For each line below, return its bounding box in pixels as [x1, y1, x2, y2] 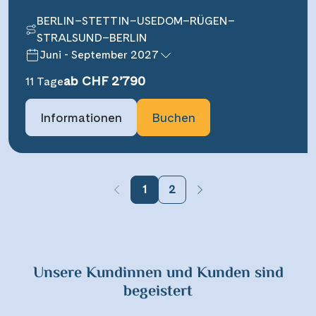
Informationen [40, 109, 122, 125]
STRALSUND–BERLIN [37, 30, 148, 44]
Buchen [152, 109, 195, 125]
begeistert [123, 279, 193, 304]
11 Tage [25, 74, 63, 88]
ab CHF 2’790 [63, 73, 145, 88]
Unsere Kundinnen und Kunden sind [32, 261, 284, 286]
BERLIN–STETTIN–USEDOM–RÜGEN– [37, 13, 236, 28]
